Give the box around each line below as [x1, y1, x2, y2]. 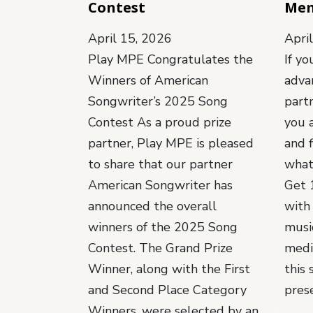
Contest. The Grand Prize [88, 240, 233, 257]
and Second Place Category [88, 282, 247, 299]
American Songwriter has [88, 177, 233, 194]
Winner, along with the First [88, 261, 250, 278]
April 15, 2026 [88, 30, 172, 48]
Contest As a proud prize [88, 114, 231, 131]
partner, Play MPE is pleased [88, 135, 254, 152]
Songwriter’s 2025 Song [88, 93, 228, 110]
